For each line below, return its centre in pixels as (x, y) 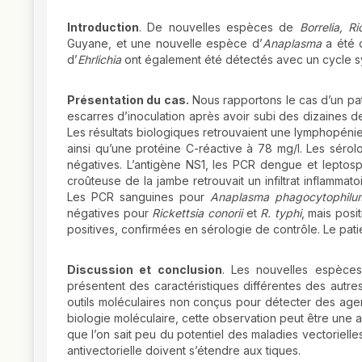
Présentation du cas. (128, 99)
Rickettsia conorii (197, 213)
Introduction (103, 27)
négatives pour (110, 213)
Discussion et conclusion (145, 269)
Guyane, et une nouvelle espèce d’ (165, 43)
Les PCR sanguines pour (139, 196)
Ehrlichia (99, 59)
